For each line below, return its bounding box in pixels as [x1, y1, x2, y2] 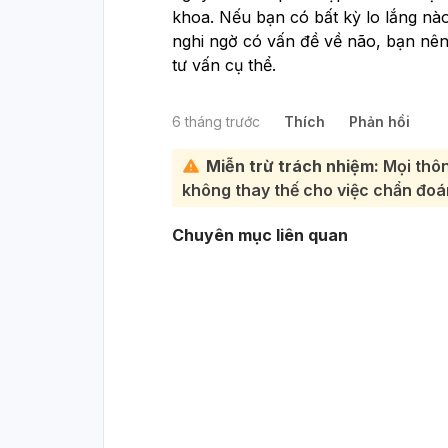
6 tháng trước [172, 112, 260, 130]
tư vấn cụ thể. [172, 54, 276, 75]
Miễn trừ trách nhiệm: [206, 155, 379, 176]
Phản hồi [349, 112, 410, 130]
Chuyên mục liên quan [172, 224, 348, 245]
